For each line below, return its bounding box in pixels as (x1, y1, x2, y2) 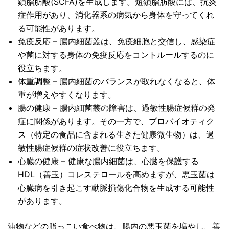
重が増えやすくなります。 (18, 89, 116, 100)
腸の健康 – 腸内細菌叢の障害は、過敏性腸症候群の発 (18, 103, 215, 113)
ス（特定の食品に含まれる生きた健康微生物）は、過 (18, 129, 214, 140)
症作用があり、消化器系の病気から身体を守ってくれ (18, 10, 214, 20)
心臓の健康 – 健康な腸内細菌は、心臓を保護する (18, 156, 199, 167)
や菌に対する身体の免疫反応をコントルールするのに (18, 50, 214, 60)
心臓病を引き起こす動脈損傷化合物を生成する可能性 (18, 182, 214, 193)
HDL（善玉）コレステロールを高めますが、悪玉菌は (18, 169, 215, 180)
